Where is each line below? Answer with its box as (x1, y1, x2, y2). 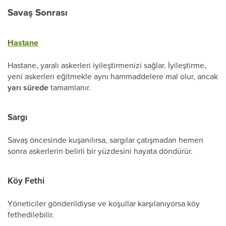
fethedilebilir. (8, 209, 54, 220)
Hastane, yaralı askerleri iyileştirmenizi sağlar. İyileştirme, (8, 60, 206, 71)
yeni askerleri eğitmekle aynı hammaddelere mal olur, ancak (8, 71, 218, 82)
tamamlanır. (48, 82, 91, 93)
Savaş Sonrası (8, 5, 68, 20)
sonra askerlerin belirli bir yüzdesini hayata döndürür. (8, 145, 193, 156)
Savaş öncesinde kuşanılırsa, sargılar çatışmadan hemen (8, 134, 203, 145)
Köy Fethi (8, 175, 44, 187)
